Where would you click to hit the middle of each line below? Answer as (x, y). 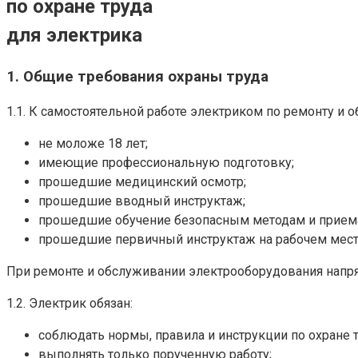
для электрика (74, 35)
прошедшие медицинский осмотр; (142, 182)
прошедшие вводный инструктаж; (142, 201)
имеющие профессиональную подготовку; (166, 163)
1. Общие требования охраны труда (137, 76)
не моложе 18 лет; (93, 144)
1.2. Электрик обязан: (70, 304)
